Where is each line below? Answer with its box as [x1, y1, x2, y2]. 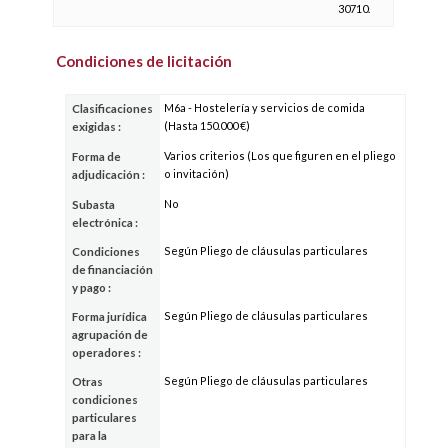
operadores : [72, 345, 142, 359]
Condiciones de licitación [56, 51, 233, 70]
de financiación [72, 262, 154, 276]
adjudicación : [72, 167, 146, 181]
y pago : [72, 280, 112, 294]
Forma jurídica [72, 309, 148, 323]
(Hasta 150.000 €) [164, 118, 251, 132]
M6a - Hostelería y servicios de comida [164, 100, 366, 114]
